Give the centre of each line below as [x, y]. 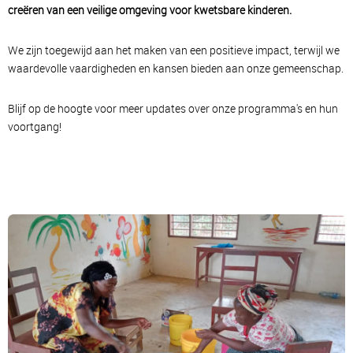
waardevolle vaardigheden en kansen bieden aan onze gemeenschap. [176, 68]
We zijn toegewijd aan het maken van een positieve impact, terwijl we [174, 50]
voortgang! [35, 126]
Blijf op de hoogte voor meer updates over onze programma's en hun [173, 108]
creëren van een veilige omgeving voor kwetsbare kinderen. [150, 10]
